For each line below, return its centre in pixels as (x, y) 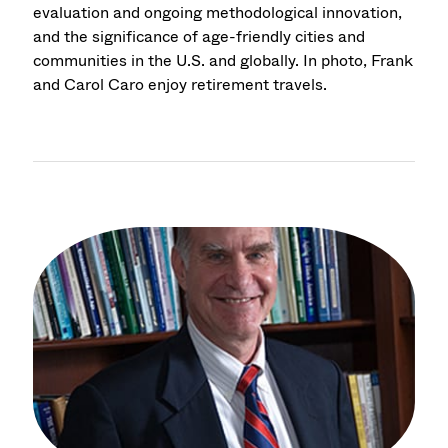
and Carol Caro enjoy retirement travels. (180, 85)
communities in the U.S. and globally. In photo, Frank (223, 61)
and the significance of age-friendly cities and (199, 37)
